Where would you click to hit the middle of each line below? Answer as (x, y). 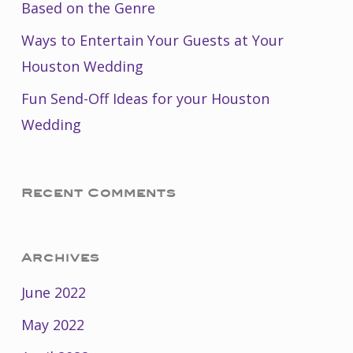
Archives (60, 257)
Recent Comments (98, 193)
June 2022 (53, 292)
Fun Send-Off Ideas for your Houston (145, 98)
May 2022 (52, 324)
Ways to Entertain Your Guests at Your (152, 40)
